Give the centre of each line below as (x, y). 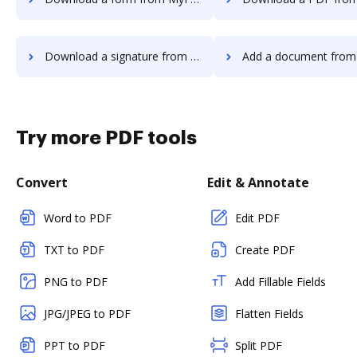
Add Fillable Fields (280, 282)
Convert (42, 182)
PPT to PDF (75, 345)
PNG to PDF (76, 282)
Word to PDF (78, 218)
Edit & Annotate (258, 182)
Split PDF (259, 345)
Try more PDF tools (106, 138)
